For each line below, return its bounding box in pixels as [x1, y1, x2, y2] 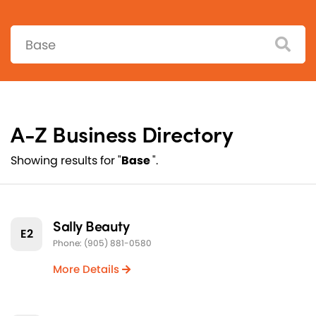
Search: [10, 25, 51, 42]
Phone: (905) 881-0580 [53, 237, 152, 250]
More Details [53, 262, 122, 277]
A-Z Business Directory [11, 118, 233, 150]
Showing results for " [11, 152, 121, 169]
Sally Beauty [53, 215, 129, 236]
